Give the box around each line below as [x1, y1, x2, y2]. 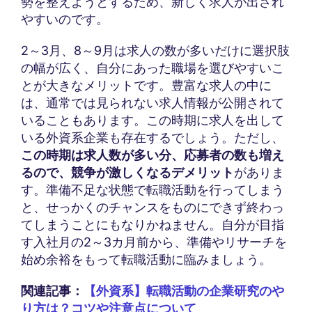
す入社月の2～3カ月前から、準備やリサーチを [21, 235, 287, 250]
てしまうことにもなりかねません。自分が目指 [21, 217, 284, 233]
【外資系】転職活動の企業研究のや [84, 283, 284, 299]
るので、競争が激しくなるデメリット [21, 165, 234, 180]
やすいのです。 [21, 12, 109, 27]
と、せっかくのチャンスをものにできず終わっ [21, 200, 284, 215]
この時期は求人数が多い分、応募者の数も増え [21, 148, 284, 163]
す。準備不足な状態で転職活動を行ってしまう [21, 182, 284, 198]
